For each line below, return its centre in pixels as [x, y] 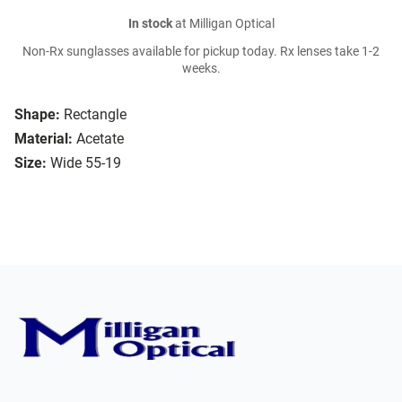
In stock [150, 24]
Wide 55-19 [86, 163]
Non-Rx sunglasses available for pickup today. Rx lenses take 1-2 [201, 52]
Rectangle [95, 115]
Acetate [100, 139]
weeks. [201, 69]
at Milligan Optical [223, 24]
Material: [44, 139]
